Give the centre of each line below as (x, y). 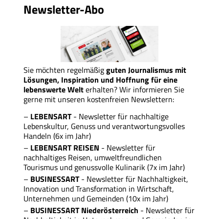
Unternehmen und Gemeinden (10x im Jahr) (96, 199)
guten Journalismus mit (146, 70)
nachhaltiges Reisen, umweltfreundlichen (93, 158)
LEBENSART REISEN (66, 148)
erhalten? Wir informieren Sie (135, 90)
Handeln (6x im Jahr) (57, 136)
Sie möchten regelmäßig (65, 70)
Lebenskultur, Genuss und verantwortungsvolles (104, 126)
